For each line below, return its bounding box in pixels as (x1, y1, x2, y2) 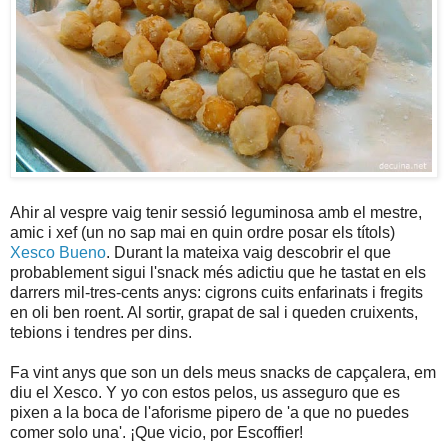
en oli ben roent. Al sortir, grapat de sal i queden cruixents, (10, 303, 418, 321)
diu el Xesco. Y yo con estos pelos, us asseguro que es (10, 383, 400, 401)
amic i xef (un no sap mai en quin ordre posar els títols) (10, 223, 395, 241)
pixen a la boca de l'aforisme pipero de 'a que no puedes (10, 403, 409, 421)
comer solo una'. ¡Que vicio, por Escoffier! (10, 423, 303, 441)
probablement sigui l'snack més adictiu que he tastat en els (10, 263, 426, 281)
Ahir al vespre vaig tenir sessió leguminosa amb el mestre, (10, 203, 422, 221)
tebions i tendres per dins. (10, 323, 192, 341)
